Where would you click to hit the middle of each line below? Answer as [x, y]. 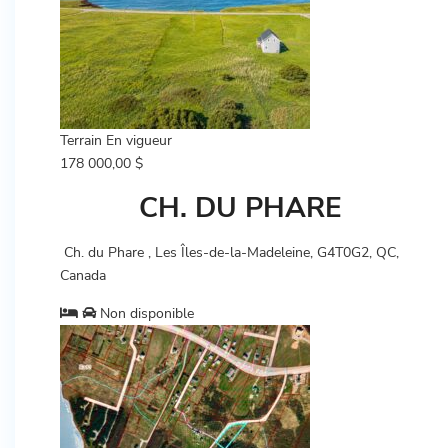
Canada [83, 275]
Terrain [81, 140]
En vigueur [139, 140]
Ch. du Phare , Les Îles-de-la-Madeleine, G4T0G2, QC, [229, 252]
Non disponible [145, 313]
